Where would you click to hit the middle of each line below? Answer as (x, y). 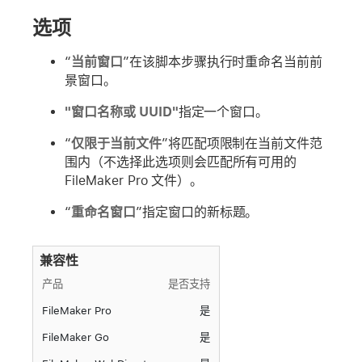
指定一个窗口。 (223, 112)
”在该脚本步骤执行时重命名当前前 (223, 61)
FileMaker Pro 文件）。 (134, 180)
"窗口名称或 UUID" (122, 112)
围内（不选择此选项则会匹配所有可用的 (181, 162)
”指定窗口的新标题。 (197, 212)
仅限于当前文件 (116, 143)
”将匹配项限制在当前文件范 (242, 143)
